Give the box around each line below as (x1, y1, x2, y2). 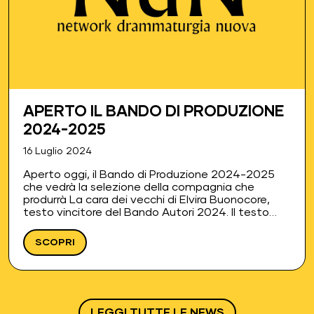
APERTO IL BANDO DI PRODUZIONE (23, 104, 285, 120)
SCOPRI (35, 237, 75, 247)
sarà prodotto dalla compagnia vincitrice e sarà (23, 219, 274, 231)
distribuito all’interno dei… (23, 231, 158, 243)
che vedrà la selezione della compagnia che (23, 181, 254, 193)
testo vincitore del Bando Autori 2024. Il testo (23, 206, 269, 218)
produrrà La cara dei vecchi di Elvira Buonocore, (23, 193, 270, 205)
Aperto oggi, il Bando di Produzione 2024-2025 (23, 168, 275, 180)
